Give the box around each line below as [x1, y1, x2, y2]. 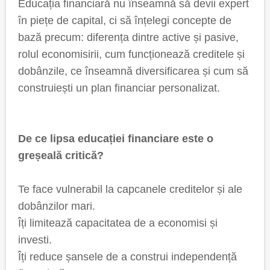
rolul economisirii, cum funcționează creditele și [18, 48, 245, 60]
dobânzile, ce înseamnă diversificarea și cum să [18, 65, 248, 77]
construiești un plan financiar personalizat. [18, 82, 220, 94]
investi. [18, 234, 52, 246]
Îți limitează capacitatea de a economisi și [18, 217, 218, 229]
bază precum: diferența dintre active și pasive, [18, 31, 239, 43]
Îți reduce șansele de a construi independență [18, 251, 237, 263]
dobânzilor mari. [18, 200, 95, 212]
